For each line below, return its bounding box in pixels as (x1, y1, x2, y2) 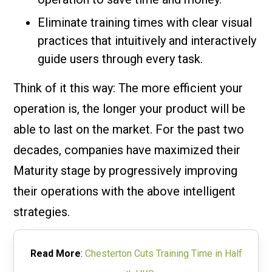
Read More (30, 247, 81, 259)
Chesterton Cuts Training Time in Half (84, 247, 242, 259)
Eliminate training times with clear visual (38, 15, 253, 30)
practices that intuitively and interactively (38, 33, 257, 48)
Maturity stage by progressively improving (13, 163, 238, 178)
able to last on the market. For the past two (13, 121, 245, 137)
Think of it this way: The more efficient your (13, 80, 243, 95)
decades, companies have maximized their (13, 142, 241, 157)
